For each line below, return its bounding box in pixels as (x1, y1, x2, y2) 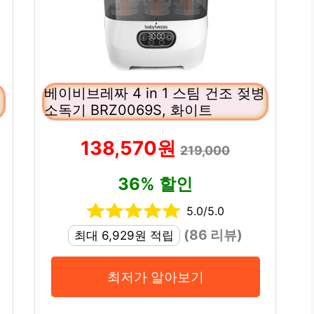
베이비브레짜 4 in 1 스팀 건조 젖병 (44, 85, 265, 102)
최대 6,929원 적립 (74, 228, 174, 243)
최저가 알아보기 (107, 268, 204, 286)
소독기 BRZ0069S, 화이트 (44, 102, 212, 119)
